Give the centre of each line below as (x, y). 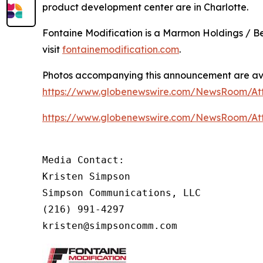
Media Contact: (83, 160)
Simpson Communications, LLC (122, 193)
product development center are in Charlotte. (145, 7)
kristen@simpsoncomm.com (110, 226)
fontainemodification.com (121, 49)
